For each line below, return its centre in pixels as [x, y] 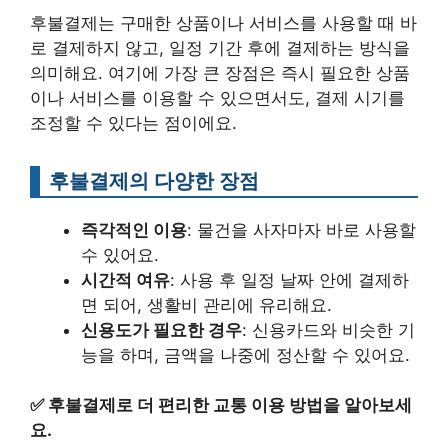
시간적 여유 [125, 279]
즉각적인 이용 [134, 229]
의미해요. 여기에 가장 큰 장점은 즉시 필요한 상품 [220, 72]
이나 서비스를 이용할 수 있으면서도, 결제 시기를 [217, 97]
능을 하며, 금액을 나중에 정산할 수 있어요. [245, 354]
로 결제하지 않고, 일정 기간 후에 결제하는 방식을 [220, 47]
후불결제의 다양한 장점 [154, 180]
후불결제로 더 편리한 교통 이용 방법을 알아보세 [230, 405]
